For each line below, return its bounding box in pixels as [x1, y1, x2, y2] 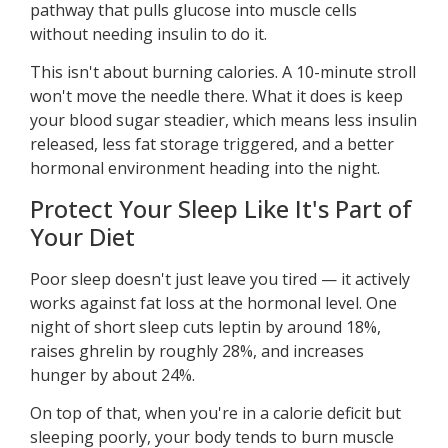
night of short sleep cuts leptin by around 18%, [30, 315, 381, 338]
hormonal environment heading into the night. [30, 157, 380, 180]
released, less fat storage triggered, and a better [30, 133, 394, 156]
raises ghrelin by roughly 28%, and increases [30, 339, 364, 362]
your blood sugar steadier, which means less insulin [30, 109, 417, 132]
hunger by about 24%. [30, 363, 195, 386]
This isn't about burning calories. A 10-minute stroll [30, 61, 416, 84]
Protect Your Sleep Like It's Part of [30, 191, 412, 225]
